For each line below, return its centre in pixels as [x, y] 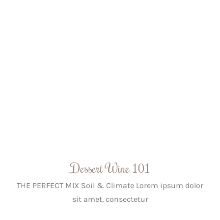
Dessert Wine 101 [110, 168]
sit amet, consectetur [110, 199]
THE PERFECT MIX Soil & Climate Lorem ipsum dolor [110, 186]
